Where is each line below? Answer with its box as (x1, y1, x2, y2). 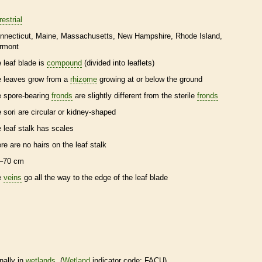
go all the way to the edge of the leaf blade (22, 173, 168, 182)
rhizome (70, 74, 97, 84)
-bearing (22, 91, 51, 100)
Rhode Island (175, 31, 220, 40)
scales (51, 123, 74, 133)
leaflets (127, 58, 152, 67)
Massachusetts (61, 31, 113, 40)
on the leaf (50, 140, 90, 149)
